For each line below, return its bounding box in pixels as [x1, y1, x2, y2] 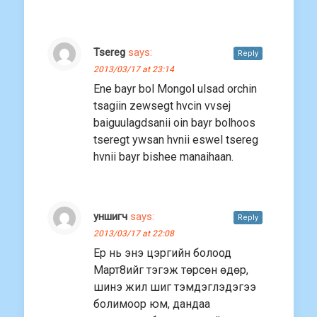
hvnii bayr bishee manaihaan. [93, 150, 234, 164]
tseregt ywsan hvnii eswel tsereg [93, 133, 258, 147]
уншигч [93, 210, 127, 224]
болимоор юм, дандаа [93, 297, 210, 311]
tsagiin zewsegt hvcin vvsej [93, 99, 231, 113]
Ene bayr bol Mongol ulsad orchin [93, 82, 257, 96]
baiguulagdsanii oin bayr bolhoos [93, 116, 255, 130]
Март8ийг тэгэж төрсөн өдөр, [93, 263, 248, 277]
